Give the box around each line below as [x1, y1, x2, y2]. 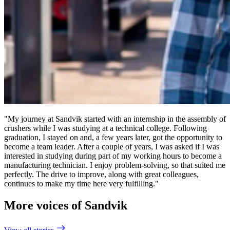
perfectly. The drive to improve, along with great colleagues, [4, 170, 199, 179]
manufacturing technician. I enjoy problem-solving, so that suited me [4, 161, 225, 170]
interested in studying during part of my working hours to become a [4, 151, 222, 161]
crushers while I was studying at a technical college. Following [4, 124, 207, 133]
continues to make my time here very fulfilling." [4, 179, 159, 188]
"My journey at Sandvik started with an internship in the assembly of [4, 114, 226, 124]
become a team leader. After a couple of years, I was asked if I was [4, 142, 219, 151]
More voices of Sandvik [4, 199, 127, 213]
